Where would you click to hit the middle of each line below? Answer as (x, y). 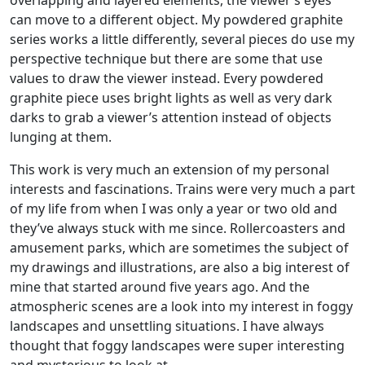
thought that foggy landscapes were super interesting (177, 346)
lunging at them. (64, 137)
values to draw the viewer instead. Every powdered (167, 79)
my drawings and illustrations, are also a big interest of (180, 268)
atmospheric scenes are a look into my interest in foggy (181, 307)
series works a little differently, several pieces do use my (182, 40)
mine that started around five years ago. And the (160, 287)
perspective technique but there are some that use (166, 59)
